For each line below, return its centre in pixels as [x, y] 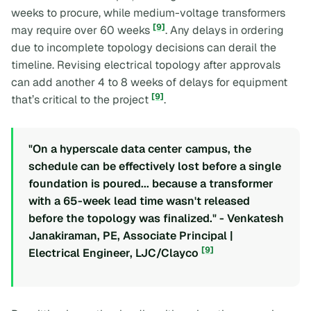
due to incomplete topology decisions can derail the [144, 48]
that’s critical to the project [81, 100]
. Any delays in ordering [225, 31]
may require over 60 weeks [82, 31]
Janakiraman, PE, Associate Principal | [131, 235]
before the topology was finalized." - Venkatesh [156, 218]
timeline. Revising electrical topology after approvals [146, 65]
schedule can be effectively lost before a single [155, 166]
